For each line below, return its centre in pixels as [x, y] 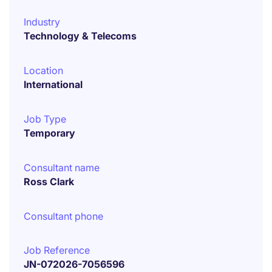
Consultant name [62, 168]
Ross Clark [49, 182]
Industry [42, 22]
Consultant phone [63, 216]
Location [43, 70]
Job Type [45, 119]
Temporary [49, 133]
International [53, 84]
